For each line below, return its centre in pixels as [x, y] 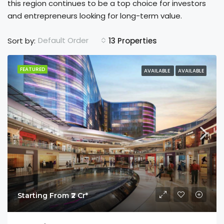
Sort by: [21, 40]
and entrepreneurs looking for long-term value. [95, 16]
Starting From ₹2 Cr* [53, 195]
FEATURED [32, 69]
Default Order [63, 40]
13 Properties [133, 40]
